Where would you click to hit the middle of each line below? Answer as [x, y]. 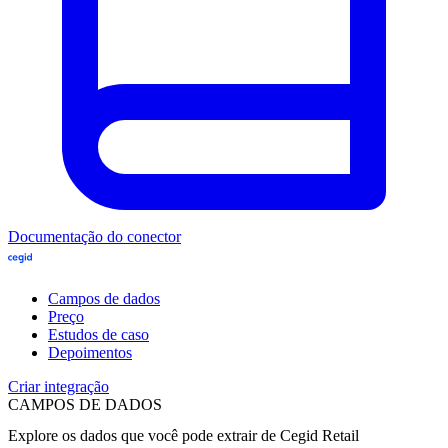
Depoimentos [90, 352]
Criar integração [58, 386]
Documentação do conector [94, 236]
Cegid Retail [319, 435]
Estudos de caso [98, 334]
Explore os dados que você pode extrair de [144, 435]
